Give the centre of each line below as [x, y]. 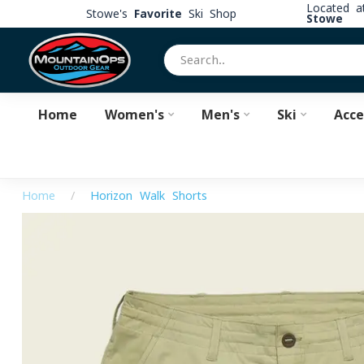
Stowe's [110, 13]
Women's [134, 115]
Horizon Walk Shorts [149, 196]
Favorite [158, 13]
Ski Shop [209, 13]
